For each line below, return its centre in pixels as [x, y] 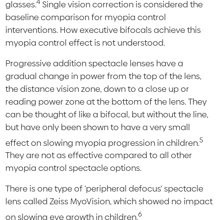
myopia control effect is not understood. [85, 42]
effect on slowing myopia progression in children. [103, 143]
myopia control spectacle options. [74, 168]
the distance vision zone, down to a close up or [97, 89]
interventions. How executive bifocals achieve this [103, 30]
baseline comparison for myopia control [86, 17]
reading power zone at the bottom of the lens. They [106, 101]
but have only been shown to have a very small [98, 127]
